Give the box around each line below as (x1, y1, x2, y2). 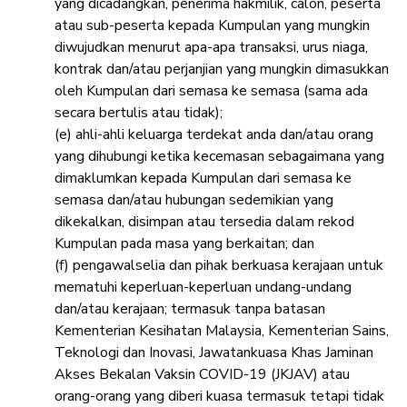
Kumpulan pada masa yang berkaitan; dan (55, 233, 314, 254)
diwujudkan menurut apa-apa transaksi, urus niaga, (55, 37, 368, 58)
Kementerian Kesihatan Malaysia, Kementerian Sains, (55, 321, 389, 342)
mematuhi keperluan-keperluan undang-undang (55, 277, 352, 298)
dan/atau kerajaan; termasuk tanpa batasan (55, 299, 325, 320)
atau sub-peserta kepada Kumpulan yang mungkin (55, 15, 370, 36)
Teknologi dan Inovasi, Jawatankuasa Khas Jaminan (55, 342, 373, 363)
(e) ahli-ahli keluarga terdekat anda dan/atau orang (55, 124, 373, 145)
